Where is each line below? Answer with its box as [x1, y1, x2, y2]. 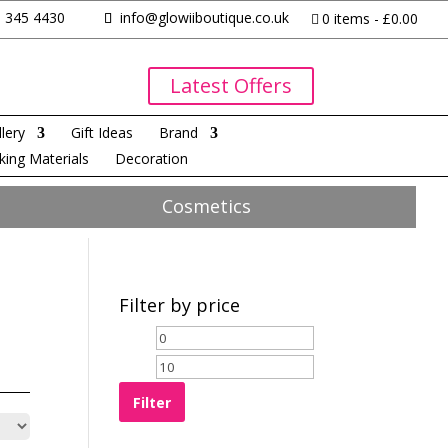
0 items [322, 9, 370, 28]
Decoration [115, 149, 188, 169]
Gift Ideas [71, 123, 133, 143]
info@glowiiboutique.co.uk [115, 8, 289, 27]
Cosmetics [161, 194, 251, 219]
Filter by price [119, 293, 241, 318]
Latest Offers [169, 72, 292, 99]
